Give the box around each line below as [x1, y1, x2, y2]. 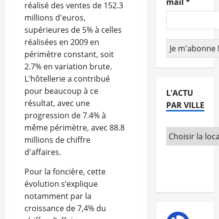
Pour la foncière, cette [24, 166, 106, 177]
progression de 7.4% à [24, 110, 106, 121]
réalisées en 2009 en [24, 37, 99, 48]
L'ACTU [166, 88, 193, 99]
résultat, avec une [24, 98, 90, 109]
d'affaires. [24, 147, 61, 158]
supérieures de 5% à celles [24, 24, 122, 36]
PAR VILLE [166, 100, 204, 111]
